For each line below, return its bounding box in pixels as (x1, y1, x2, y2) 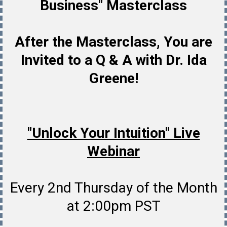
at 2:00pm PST (66, 198, 161, 215)
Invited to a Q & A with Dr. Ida (20, 52, 207, 69)
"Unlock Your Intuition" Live (27, 125, 200, 142)
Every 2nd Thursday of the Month (10, 179, 217, 197)
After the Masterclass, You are (15, 33, 212, 51)
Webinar (87, 143, 140, 160)
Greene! (89, 70, 138, 87)
